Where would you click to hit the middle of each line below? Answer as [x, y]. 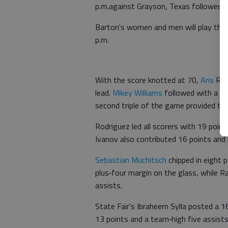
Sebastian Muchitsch [131, 160]
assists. [109, 185]
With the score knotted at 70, [148, 80]
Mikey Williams [137, 92]
